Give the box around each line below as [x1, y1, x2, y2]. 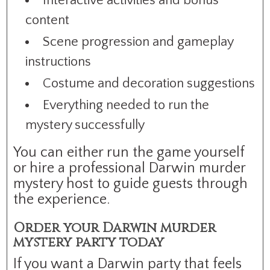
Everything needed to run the [43, 97, 210, 113]
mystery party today [13, 233, 165, 251]
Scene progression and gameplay [43, 34, 234, 49]
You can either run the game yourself [13, 144, 245, 160]
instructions [25, 54, 92, 69]
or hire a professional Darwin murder [13, 160, 246, 176]
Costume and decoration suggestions [43, 75, 256, 91]
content [25, 12, 70, 28]
